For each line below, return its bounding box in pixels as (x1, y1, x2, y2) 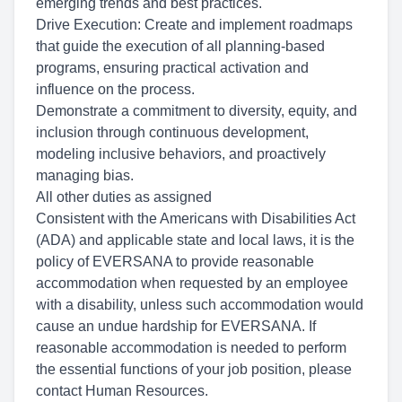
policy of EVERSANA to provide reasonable (36, 254, 314, 269)
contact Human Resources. (36, 383, 212, 398)
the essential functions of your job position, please (36, 362, 352, 377)
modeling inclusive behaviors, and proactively (36, 146, 326, 162)
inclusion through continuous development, (36, 125, 309, 140)
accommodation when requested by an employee (36, 275, 348, 291)
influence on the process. (36, 82, 198, 97)
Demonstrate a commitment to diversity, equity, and (36, 103, 357, 118)
